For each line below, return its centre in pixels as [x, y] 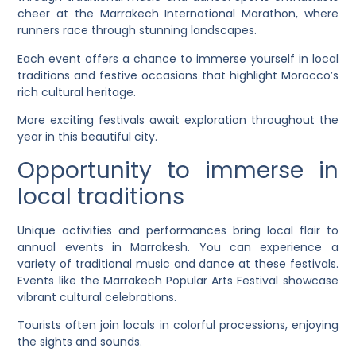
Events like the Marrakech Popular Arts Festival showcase [178, 280]
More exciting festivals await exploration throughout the [178, 120]
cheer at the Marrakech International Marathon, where [178, 14]
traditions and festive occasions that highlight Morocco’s [178, 75]
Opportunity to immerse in [178, 170]
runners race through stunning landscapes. [137, 31]
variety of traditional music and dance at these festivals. [178, 263]
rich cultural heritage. [77, 92]
